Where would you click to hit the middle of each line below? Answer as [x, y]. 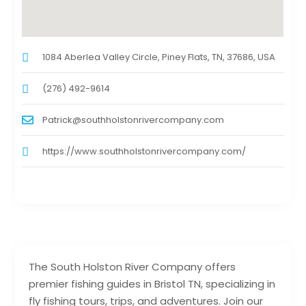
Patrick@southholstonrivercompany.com [134, 120]
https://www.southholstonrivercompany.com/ [144, 152]
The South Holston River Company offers [133, 267]
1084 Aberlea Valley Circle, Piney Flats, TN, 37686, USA [159, 57]
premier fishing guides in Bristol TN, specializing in [152, 284]
